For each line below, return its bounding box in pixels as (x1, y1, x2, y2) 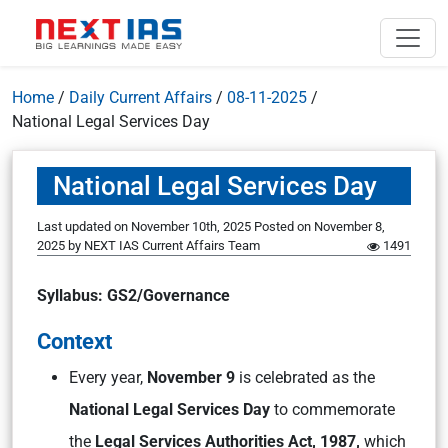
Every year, (69, 368, 147, 387)
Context (37, 328, 112, 354)
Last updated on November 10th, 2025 (37, 219, 254, 234)
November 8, (314, 219, 385, 234)
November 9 (147, 368, 239, 387)
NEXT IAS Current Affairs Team (84, 238, 260, 253)
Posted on (254, 219, 314, 234)
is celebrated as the (239, 368, 375, 387)
